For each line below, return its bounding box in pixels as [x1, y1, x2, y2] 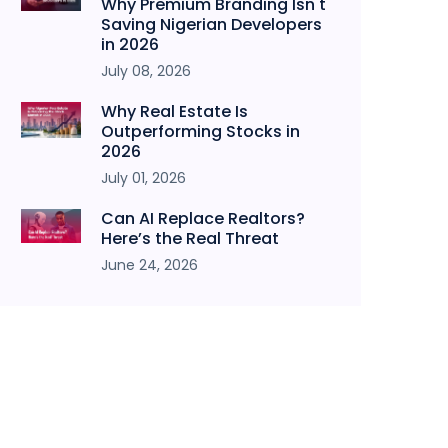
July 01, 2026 [101, 168, 186, 188]
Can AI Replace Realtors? [101, 207, 305, 230]
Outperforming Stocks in [101, 120, 300, 143]
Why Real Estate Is [101, 100, 248, 123]
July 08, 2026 [101, 61, 191, 81]
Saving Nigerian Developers [101, 13, 322, 36]
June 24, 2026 [101, 255, 198, 275]
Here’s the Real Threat [101, 227, 279, 250]
